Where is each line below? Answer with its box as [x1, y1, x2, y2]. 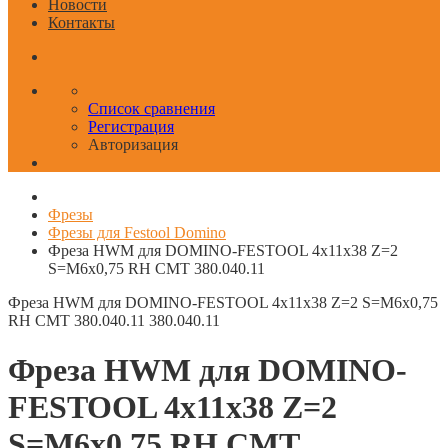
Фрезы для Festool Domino [48, 224, 226, 242]
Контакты [48, 14, 115, 32]
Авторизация [88, 136, 178, 154]
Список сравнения [88, 100, 215, 118]
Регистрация [88, 118, 174, 136]
